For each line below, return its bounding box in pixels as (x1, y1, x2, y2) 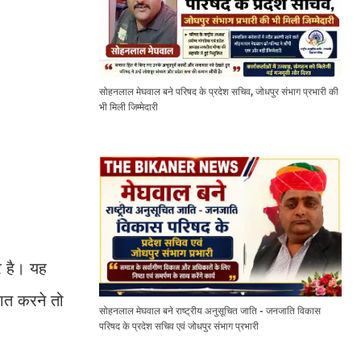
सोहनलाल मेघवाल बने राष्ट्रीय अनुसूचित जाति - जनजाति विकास (98, 305, 321, 317)
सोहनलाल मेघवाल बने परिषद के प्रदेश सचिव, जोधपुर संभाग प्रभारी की (98, 85, 338, 98)
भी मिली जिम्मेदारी (98, 100, 158, 113)
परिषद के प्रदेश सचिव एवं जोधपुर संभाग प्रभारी (98, 320, 259, 333)
